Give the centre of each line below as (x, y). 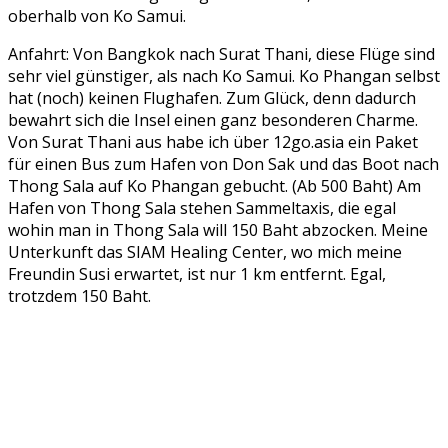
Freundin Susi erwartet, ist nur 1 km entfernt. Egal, (197, 274)
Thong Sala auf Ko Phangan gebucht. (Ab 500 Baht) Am (214, 186)
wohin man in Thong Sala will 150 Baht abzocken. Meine (218, 230)
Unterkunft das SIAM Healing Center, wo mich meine (205, 252)
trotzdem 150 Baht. (79, 296)
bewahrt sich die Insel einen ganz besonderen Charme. (213, 120)
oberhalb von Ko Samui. (97, 16)
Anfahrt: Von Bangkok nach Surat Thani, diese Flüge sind (221, 54)
